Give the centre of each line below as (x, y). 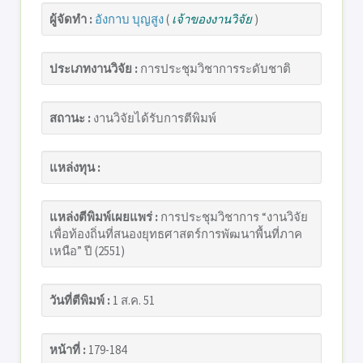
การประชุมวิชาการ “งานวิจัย (233, 217)
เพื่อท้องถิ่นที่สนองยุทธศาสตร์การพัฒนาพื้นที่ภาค (176, 234)
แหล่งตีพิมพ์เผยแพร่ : (104, 217)
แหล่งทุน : (75, 167)
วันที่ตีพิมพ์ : (80, 300)
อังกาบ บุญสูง (129, 19)
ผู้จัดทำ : (72, 19)
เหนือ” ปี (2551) (87, 251)
